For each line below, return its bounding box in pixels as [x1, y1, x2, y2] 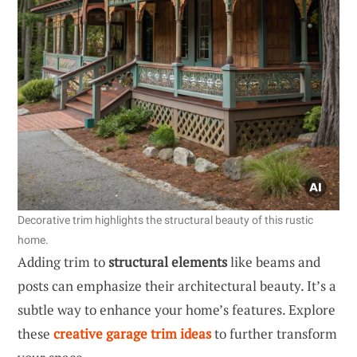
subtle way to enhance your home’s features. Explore [18, 300, 335, 319]
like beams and [227, 252, 320, 271]
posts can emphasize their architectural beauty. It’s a [18, 276, 336, 295]
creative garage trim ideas [53, 324, 211, 343]
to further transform [211, 324, 337, 343]
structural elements [108, 252, 227, 271]
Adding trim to [18, 252, 108, 271]
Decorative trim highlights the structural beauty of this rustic [18, 213, 313, 226]
